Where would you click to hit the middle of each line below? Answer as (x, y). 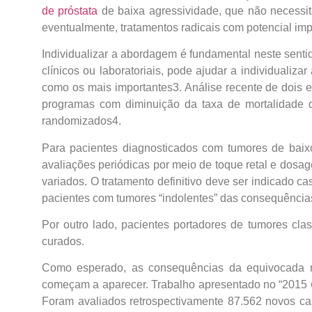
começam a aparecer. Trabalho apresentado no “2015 (176, 285)
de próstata (70, 10)
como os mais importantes (107, 88)
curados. (63, 241)
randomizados (77, 121)
